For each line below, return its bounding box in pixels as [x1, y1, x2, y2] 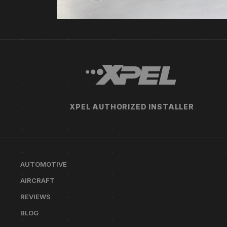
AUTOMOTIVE [20, 160, 67, 169]
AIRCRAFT [20, 176, 55, 185]
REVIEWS [20, 193, 51, 201]
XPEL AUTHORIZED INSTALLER [69, 102, 194, 111]
